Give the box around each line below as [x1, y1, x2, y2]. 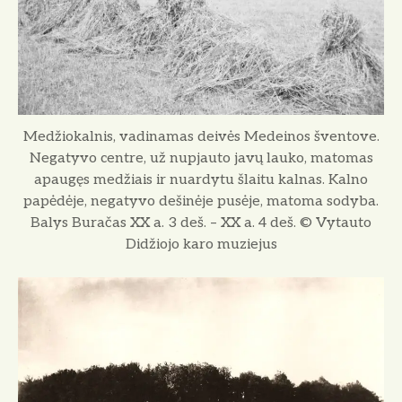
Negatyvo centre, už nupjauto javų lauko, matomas [29, 149, 373, 167]
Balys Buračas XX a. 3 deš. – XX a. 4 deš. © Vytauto [31, 214, 371, 232]
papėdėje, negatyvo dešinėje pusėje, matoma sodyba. [23, 192, 379, 210]
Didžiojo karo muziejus [125, 235, 277, 253]
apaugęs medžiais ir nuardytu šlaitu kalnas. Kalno [34, 170, 368, 188]
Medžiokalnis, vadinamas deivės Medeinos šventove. [22, 127, 380, 145]
